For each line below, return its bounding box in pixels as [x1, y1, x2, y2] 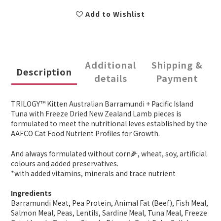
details [94, 72, 127, 85]
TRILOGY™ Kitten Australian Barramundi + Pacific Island [11, 99, 193, 109]
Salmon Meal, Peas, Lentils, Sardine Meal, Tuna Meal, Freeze [11, 208, 207, 218]
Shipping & [151, 58, 203, 72]
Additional [85, 58, 136, 72]
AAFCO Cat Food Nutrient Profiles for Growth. [11, 128, 160, 139]
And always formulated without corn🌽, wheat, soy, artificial [11, 148, 207, 159]
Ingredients [11, 188, 52, 198]
